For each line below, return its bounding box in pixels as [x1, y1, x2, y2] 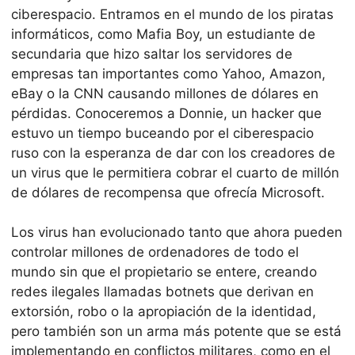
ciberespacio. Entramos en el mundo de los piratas [11, 6, 334, 22]
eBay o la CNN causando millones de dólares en [11, 85, 319, 101]
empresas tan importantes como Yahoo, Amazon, [11, 65, 326, 82]
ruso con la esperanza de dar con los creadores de [11, 144, 335, 161]
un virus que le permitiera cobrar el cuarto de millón [11, 164, 339, 181]
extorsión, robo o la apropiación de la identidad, [11, 303, 316, 320]
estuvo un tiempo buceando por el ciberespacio [11, 124, 314, 141]
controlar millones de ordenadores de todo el [11, 244, 299, 261]
